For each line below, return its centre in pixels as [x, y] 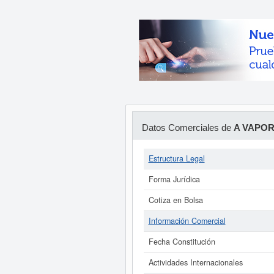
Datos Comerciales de [187, 128]
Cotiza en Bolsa [176, 200]
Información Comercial [187, 221]
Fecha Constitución [182, 242]
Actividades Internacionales [195, 262]
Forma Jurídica [174, 179]
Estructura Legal [176, 158]
